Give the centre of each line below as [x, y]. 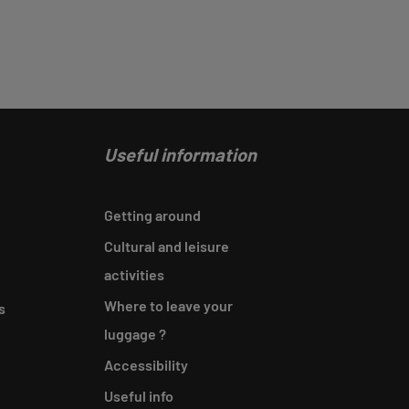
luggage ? [135, 334]
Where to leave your [168, 305]
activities [134, 274]
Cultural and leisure [166, 246]
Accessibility [146, 365]
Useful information [180, 154]
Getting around [152, 215]
